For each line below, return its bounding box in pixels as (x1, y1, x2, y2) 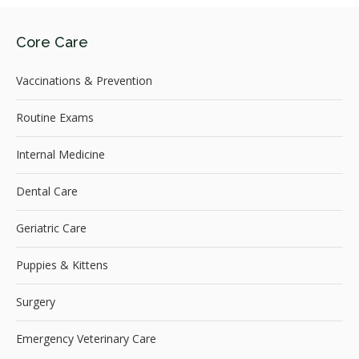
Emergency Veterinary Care (16, 331, 156, 347)
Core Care (16, 33, 88, 50)
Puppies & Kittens (16, 257, 108, 273)
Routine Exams (16, 110, 94, 126)
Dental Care (16, 184, 78, 200)
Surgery (16, 294, 55, 310)
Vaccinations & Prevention (16, 73, 152, 89)
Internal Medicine (16, 147, 105, 163)
